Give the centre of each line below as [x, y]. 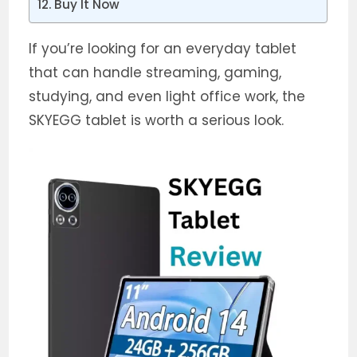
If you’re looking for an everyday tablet [163, 49]
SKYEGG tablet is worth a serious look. [157, 120]
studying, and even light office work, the [167, 96]
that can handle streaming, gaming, [155, 73]
